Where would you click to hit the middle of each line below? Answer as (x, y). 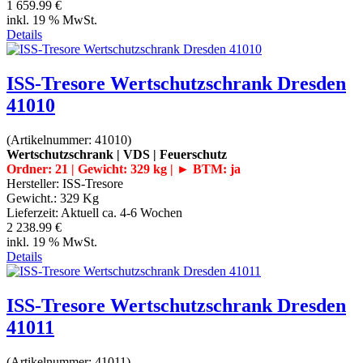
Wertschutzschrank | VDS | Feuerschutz (117, 154)
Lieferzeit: (34, 212)
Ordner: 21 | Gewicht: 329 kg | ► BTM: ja (124, 169)
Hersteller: (34, 183)
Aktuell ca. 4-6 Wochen (122, 212)
